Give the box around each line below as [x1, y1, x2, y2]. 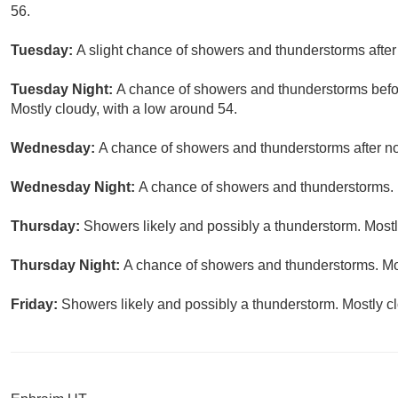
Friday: [11, 297, 61, 313]
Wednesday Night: [11, 179, 139, 195]
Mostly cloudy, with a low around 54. [11, 101, 237, 117]
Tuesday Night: [11, 82, 116, 98]
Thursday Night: [11, 258, 123, 274]
